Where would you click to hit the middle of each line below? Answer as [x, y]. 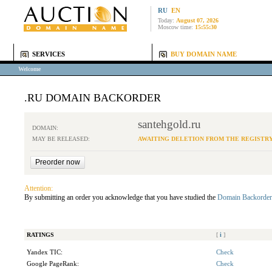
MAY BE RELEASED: [61, 139]
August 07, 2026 [197, 20]
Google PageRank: [53, 264]
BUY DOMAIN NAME [204, 54]
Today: [167, 20]
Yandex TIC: [45, 252]
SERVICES [49, 54]
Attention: [39, 188]
